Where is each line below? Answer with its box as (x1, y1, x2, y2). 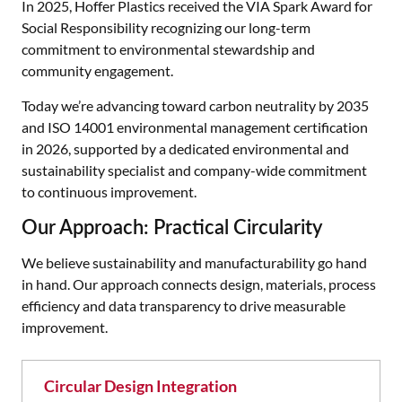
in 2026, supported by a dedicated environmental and (22, 140, 349, 157)
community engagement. (22, 62, 173, 79)
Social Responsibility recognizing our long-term (22, 19, 310, 36)
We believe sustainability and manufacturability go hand (22, 254, 367, 271)
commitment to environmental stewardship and (22, 40, 315, 57)
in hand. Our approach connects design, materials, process (22, 275, 376, 293)
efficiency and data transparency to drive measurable (22, 297, 345, 314)
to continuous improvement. (22, 183, 197, 200)
